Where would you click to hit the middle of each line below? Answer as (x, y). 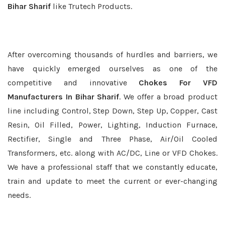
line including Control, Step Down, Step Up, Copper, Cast (113, 111)
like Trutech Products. (91, 6)
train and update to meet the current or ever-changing (113, 181)
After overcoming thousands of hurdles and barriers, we (113, 54)
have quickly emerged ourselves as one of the (113, 69)
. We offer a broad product (168, 97)
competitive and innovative (73, 83)
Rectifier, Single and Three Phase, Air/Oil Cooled (113, 139)
